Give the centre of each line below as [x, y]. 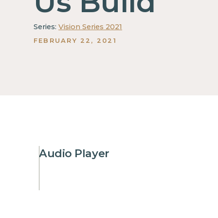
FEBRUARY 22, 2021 [75, 40]
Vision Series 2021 [90, 27]
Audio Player [74, 153]
